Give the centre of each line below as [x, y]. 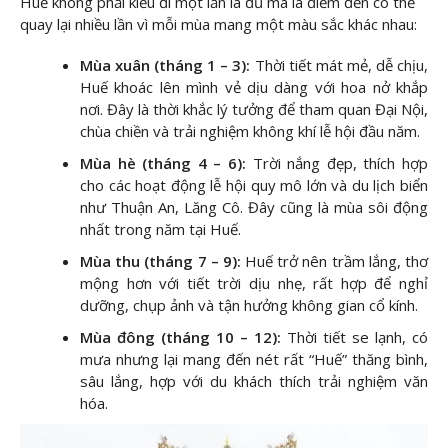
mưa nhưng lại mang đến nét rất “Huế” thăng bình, [254, 359]
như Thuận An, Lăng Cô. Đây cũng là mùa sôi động [254, 207]
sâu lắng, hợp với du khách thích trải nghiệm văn [254, 381]
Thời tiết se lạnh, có [357, 337]
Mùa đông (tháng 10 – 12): [180, 337]
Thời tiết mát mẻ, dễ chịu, [341, 65]
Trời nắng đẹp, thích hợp [340, 163]
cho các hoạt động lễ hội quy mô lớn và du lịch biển [254, 185]
